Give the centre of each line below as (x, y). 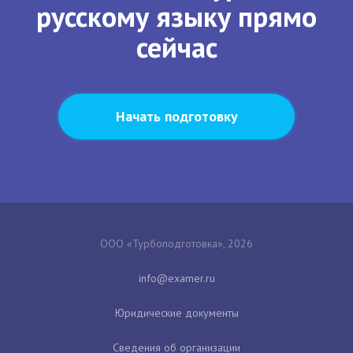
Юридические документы (176, 312)
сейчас (176, 46)
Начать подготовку (176, 116)
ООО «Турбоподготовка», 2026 (176, 243)
